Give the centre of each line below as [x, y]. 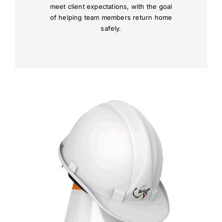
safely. [111, 28]
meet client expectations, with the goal [111, 6]
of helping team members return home [111, 17]
